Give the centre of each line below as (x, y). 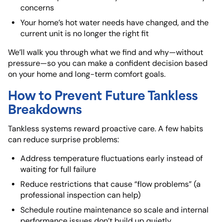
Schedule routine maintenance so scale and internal (114, 210)
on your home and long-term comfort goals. (87, 74)
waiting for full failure (58, 169)
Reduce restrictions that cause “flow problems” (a (111, 184)
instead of (184, 159)
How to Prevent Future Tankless (103, 95)
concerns (37, 8)
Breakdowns (45, 109)
